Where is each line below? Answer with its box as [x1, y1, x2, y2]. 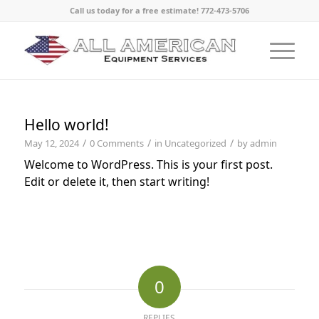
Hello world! [23, 115, 109, 135]
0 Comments [89, 137, 144, 150]
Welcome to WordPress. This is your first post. [23, 157, 273, 172]
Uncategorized [164, 137, 226, 150]
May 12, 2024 [23, 137, 79, 150]
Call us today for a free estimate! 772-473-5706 [69, 5, 249, 16]
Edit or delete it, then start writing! [23, 174, 209, 189]
